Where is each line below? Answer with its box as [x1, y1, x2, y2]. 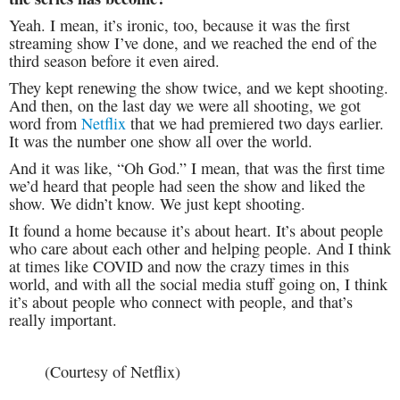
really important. [9, 308, 117, 330]
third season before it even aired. [9, 49, 220, 71]
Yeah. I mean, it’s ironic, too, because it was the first [9, 13, 350, 36]
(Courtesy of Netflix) [45, 360, 180, 382]
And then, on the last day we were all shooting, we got [9, 94, 361, 116]
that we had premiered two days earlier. [126, 112, 384, 134]
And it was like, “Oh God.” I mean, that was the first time [9, 156, 385, 179]
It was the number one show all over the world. [9, 129, 312, 152]
